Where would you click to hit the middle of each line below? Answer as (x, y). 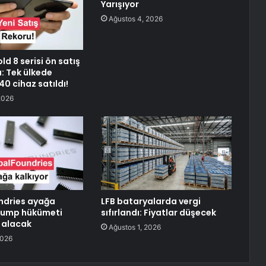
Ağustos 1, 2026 (134, 227)
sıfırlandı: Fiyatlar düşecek (158, 213)
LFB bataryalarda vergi (151, 202)
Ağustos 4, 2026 (135, 19)
